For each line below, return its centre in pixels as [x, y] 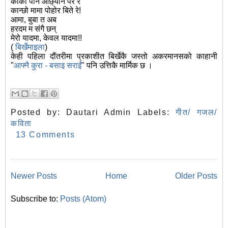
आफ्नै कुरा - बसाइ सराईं [48, 66]
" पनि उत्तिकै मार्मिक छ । [117, 66]
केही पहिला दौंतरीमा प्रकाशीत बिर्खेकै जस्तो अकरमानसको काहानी [114, 56]
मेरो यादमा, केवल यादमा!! [46, 38]
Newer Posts [34, 176]
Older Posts [196, 176]
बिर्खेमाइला [29, 47]
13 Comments [45, 135]
